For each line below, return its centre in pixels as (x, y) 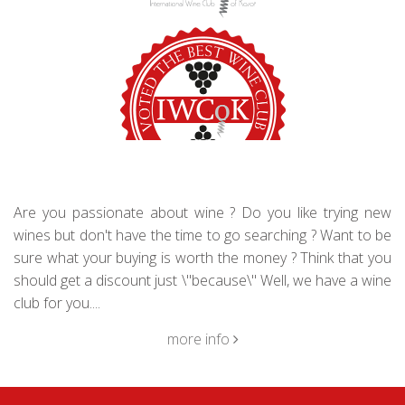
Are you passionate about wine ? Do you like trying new (202, 212)
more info (200, 339)
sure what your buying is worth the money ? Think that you (202, 257)
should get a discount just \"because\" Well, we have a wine (202, 280)
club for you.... (57, 302)
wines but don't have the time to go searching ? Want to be (202, 235)
